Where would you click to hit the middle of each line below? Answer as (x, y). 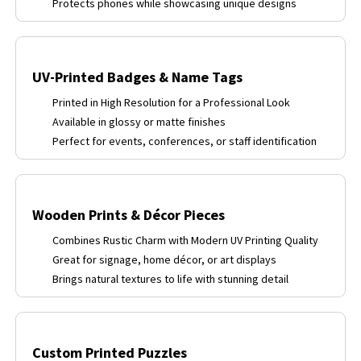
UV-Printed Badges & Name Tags (137, 77)
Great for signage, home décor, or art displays (164, 260)
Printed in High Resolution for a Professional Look (171, 103)
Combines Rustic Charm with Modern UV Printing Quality (185, 241)
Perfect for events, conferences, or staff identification (185, 141)
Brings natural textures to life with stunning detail (170, 279)
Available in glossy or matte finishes (139, 122)
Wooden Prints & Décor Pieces (129, 215)
